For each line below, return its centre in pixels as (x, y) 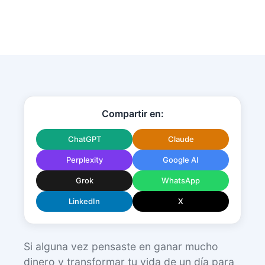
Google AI (181, 160)
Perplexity (84, 160)
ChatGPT (84, 139)
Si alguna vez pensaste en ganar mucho (121, 247)
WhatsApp (181, 181)
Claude (181, 139)
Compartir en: (132, 114)
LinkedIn (84, 201)
